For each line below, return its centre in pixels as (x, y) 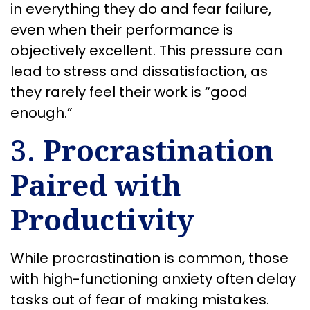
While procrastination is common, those (149, 258)
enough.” (42, 112)
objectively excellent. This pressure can (146, 50)
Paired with (96, 185)
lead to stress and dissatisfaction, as (139, 71)
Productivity (102, 219)
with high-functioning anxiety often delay (153, 279)
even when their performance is (122, 29)
